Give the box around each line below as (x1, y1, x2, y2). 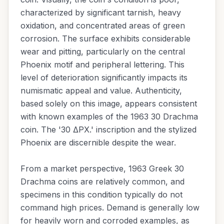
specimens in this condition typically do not (20, 189, 182, 199)
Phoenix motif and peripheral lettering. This (20, 59, 184, 69)
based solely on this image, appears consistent (20, 98, 197, 108)
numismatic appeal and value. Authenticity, (20, 85, 182, 95)
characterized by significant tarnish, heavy (20, 7, 181, 17)
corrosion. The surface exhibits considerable (20, 33, 190, 43)
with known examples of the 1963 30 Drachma (20, 111, 198, 121)
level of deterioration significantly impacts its (20, 72, 187, 82)
